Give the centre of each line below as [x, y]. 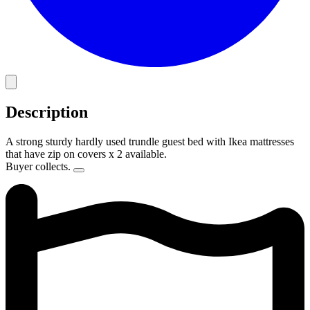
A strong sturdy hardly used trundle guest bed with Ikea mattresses [150, 142]
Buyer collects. [39, 167]
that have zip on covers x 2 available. [86, 154]
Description [47, 112]
